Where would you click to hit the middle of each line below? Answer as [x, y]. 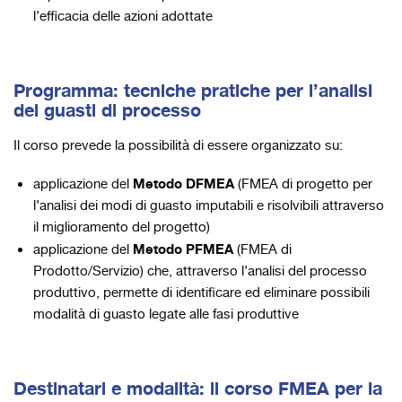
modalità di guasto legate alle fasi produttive [166, 315]
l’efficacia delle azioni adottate [123, 17]
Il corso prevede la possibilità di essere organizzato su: [178, 146]
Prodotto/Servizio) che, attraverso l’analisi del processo [200, 271]
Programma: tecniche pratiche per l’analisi [193, 91]
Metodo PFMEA [183, 249]
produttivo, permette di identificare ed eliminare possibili [201, 293]
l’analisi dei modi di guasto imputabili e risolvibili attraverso [209, 206]
